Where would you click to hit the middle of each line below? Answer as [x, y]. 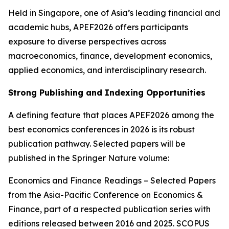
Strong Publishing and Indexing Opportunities [107, 93]
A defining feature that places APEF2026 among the [111, 115]
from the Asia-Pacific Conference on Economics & [106, 195]
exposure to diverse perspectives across [87, 41]
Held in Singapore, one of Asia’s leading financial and [114, 13]
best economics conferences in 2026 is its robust [101, 129]
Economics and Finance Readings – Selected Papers [112, 180]
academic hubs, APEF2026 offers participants [98, 27]
